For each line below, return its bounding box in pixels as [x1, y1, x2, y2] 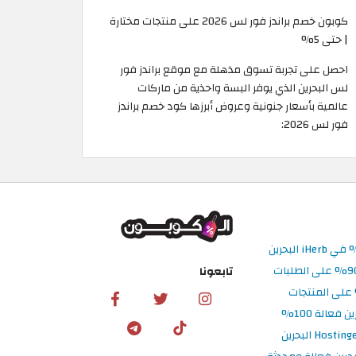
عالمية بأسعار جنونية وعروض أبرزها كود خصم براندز [118, 96, 348, 117]
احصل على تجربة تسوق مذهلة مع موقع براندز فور [120, 60, 348, 80]
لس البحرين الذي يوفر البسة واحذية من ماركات [137, 78, 348, 99]
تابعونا [199, 261, 233, 282]
